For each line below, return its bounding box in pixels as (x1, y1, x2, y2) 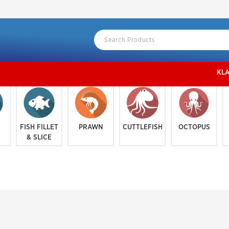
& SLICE (27, 134, 52, 141)
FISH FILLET (20, 124, 58, 131)
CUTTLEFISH (123, 124, 163, 131)
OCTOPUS (178, 124, 210, 131)
